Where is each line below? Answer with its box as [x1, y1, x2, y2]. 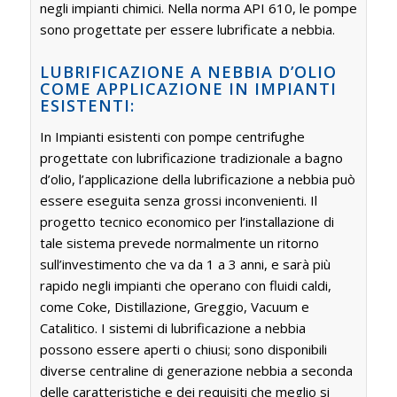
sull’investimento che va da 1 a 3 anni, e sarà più [39, 255, 331, 274]
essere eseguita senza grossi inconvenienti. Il [39, 191, 317, 210]
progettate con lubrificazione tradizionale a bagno [39, 149, 343, 167]
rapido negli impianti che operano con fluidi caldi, [39, 276, 331, 295]
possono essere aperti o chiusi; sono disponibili [39, 340, 327, 359]
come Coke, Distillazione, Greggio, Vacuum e [39, 298, 309, 316]
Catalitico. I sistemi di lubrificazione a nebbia [39, 319, 306, 338]
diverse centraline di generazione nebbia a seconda [39, 362, 353, 380]
